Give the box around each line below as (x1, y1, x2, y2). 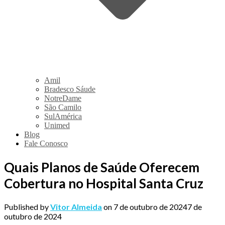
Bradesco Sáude (44, 85, 95, 93)
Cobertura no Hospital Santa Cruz (4, 175, 203, 191)
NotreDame (44, 94, 81, 102)
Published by (4, 202, 50, 212)
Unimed (44, 121, 70, 130)
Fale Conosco (24, 139, 68, 148)
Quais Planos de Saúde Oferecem (4, 159, 199, 175)
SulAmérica (44, 112, 82, 121)
